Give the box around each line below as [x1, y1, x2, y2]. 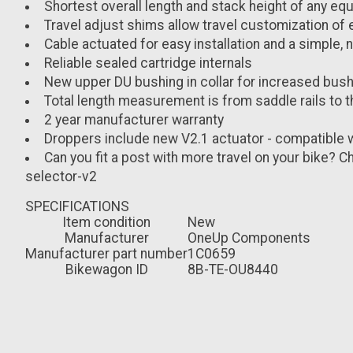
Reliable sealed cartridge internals [43, 54, 252, 71]
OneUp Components [188, 230, 310, 247]
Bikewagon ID [65, 262, 148, 278]
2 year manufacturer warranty [43, 111, 224, 128]
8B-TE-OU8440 [188, 262, 278, 278]
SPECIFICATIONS [25, 199, 129, 215]
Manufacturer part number [25, 246, 188, 262]
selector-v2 [25, 168, 97, 184]
